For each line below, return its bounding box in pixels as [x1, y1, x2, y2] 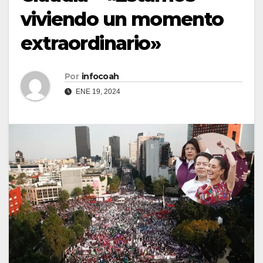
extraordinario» [21, 31, 160, 55]
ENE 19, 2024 [74, 87, 120, 96]
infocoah [81, 71, 119, 82]
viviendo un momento [21, 7, 224, 31]
